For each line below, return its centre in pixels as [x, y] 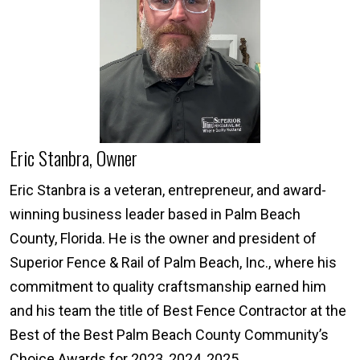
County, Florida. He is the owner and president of [163, 238]
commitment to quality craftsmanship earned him [168, 286]
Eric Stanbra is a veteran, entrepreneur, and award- [168, 190]
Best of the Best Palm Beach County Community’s [169, 334]
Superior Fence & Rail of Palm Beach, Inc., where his [173, 262]
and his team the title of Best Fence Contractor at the [178, 310]
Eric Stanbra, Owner [74, 157]
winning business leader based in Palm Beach [155, 214]
